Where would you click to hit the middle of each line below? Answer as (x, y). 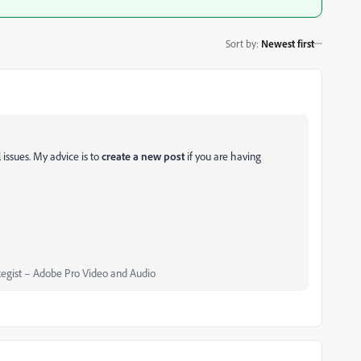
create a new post (143, 156)
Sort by (241, 43)
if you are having (223, 156)
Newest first (288, 43)
